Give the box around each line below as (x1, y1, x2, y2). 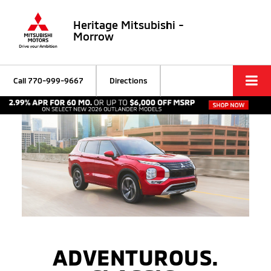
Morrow (73, 29, 114, 43)
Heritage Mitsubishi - (73, 18, 184, 31)
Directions (109, 75, 148, 85)
